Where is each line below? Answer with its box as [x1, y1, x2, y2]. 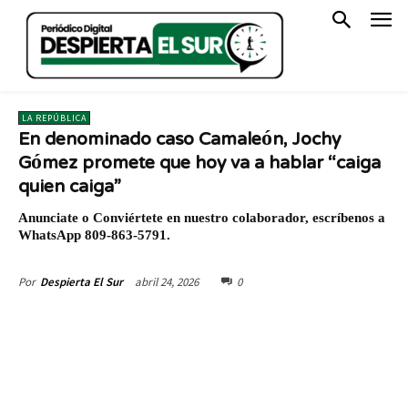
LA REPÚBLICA [22, 111, 87, 124]
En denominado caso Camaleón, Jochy [18, 117, 341, 164]
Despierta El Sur [40, 273, 123, 290]
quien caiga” [18, 164, 121, 211]
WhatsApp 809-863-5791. [18, 227, 170, 242]
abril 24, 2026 [135, 273, 199, 290]
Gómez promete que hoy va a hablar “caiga [18, 140, 381, 188]
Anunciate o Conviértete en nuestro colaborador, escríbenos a [18, 209, 385, 225]
